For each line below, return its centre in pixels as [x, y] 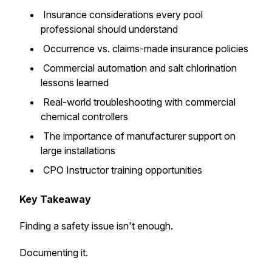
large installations [79, 151]
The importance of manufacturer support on [138, 136]
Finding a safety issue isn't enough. [96, 226]
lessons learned [76, 83]
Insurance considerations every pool [122, 15]
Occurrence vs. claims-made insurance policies [146, 49]
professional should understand [110, 29]
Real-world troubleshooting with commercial [138, 102]
